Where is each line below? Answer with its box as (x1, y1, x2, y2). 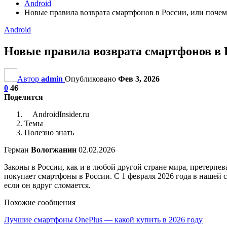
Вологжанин (31, 145, 77, 154)
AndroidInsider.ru (31, 109, 89, 119)
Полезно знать (24, 128, 74, 137)
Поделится (4, 92, 43, 101)
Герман (4, 145, 31, 154)
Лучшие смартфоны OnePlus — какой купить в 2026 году (4, 215, 203, 224)
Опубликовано (65, 74, 118, 83)
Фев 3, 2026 (118, 74, 160, 83)
